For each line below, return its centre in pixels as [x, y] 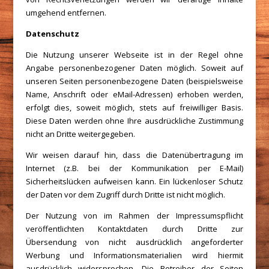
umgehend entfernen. [66, 13]
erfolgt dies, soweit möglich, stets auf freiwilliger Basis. [134, 107]
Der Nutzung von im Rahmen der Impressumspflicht [134, 216]
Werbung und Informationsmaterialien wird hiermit [134, 255]
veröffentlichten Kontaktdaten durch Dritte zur [134, 229]
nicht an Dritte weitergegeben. [80, 134]
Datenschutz [52, 34]
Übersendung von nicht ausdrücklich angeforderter [134, 242]
